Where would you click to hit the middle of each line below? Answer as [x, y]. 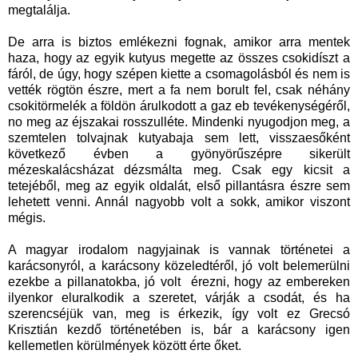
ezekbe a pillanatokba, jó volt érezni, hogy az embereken [179, 282]
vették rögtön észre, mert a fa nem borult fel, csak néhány [179, 90]
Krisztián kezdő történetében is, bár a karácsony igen [179, 330]
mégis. [28, 218]
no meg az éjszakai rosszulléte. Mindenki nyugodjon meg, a [179, 122]
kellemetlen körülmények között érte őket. [126, 346]
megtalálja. [41, 10]
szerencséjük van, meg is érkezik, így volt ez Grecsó [179, 314]
